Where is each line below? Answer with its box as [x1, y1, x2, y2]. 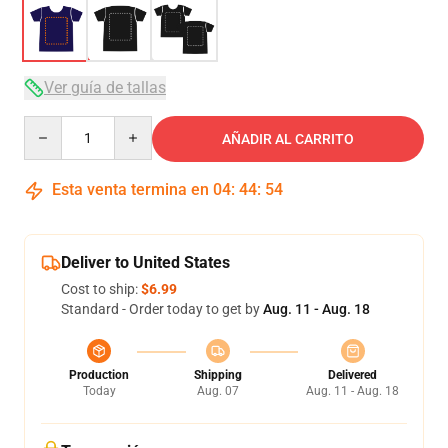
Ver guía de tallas [44, 78, 166, 97]
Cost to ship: [61, 281, 141, 297]
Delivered [328, 368, 377, 382]
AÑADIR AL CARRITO [222, 131, 354, 147]
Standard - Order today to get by [61, 301, 263, 317]
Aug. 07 [196, 384, 239, 398]
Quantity [23, 117, 78, 133]
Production [69, 368, 129, 382]
